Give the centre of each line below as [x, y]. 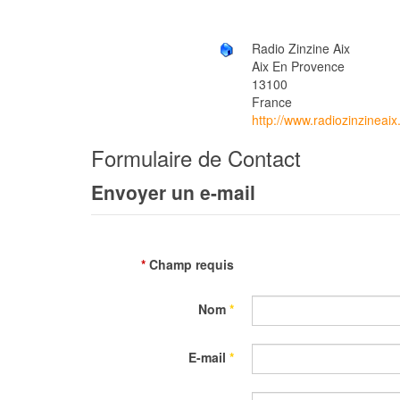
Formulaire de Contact [196, 158]
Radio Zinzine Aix [301, 48]
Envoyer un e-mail [173, 192]
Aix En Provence [298, 67]
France [272, 102]
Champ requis [190, 265]
